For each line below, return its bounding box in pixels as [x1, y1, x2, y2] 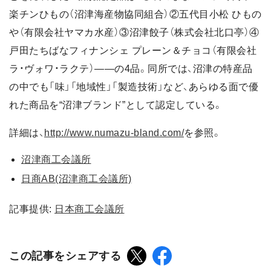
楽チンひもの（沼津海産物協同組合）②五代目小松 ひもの [9, 8, 262, 19]
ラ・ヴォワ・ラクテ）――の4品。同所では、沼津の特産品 [9, 63, 253, 74]
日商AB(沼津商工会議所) [21, 173, 132, 184]
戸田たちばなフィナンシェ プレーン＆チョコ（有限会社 [9, 45, 256, 56]
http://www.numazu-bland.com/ [44, 127, 184, 138]
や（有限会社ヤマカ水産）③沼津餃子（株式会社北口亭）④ [9, 27, 260, 38]
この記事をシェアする [9, 249, 121, 262]
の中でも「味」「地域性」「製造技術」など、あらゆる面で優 [9, 81, 258, 92]
